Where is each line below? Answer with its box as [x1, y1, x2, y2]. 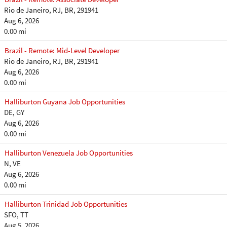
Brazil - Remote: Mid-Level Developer [5, 46, 120, 55]
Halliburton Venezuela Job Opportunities [5, 148, 133, 158]
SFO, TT [4, 210, 28, 219]
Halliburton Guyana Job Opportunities [5, 97, 125, 106]
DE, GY [4, 107, 24, 117]
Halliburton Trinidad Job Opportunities [5, 199, 127, 209]
